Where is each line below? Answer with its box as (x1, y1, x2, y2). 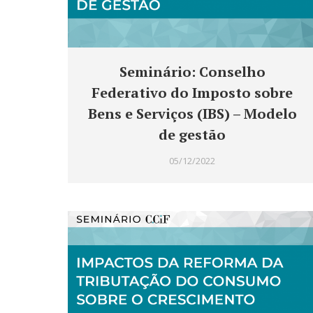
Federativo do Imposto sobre (92, 83, 293, 103)
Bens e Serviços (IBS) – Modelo (87, 104, 297, 124)
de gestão (159, 125, 226, 145)
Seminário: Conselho (119, 62, 265, 82)
